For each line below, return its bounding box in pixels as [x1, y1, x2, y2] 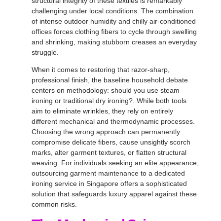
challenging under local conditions [32, 7, 137, 15]
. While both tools [133, 97, 186, 105]
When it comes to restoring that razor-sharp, [32, 66, 170, 74]
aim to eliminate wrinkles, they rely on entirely [32, 107, 173, 115]
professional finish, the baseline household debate [32, 76, 188, 84]
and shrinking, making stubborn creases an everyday [32, 38, 197, 46]
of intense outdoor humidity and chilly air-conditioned [32, 17, 196, 25]
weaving [32, 159, 57, 167]
